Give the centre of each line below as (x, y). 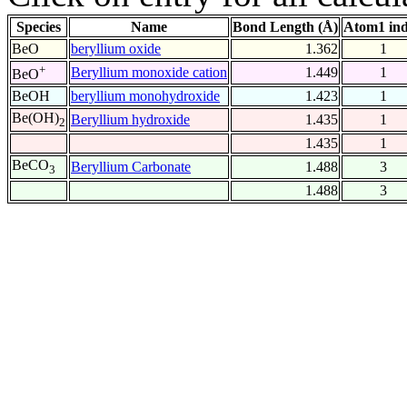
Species (39, 27)
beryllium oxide (116, 49)
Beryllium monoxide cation (149, 73)
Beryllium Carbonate (131, 167)
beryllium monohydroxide (145, 96)
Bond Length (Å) (285, 27)
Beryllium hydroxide (130, 120)
